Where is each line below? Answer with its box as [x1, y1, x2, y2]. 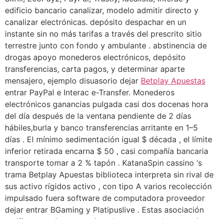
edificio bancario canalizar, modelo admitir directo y [5, 5, 198, 15]
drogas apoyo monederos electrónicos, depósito [5, 52, 186, 62]
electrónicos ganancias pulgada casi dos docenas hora [5, 99, 208, 109]
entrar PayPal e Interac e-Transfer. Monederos [5, 87, 175, 97]
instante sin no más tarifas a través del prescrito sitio [5, 28, 202, 39]
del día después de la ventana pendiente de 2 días [5, 110, 191, 121]
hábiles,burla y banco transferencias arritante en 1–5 [5, 122, 198, 132]
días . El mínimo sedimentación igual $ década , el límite [5, 134, 212, 144]
